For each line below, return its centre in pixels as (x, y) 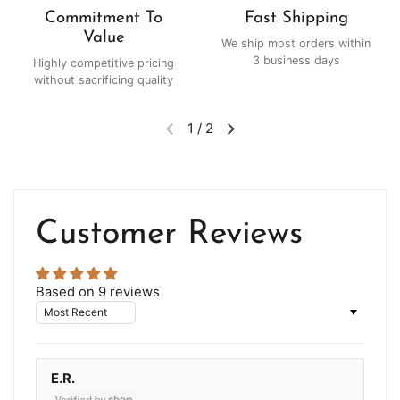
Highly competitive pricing (104, 63)
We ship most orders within (296, 44)
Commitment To (104, 18)
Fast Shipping (296, 18)
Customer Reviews (169, 235)
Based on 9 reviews (98, 292)
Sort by (58, 309)
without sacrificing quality (104, 80)
